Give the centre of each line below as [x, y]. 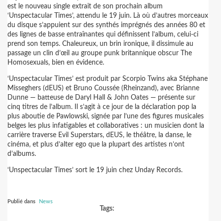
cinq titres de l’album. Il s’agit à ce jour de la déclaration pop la [102, 107]
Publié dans [21, 202]
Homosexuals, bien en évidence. [56, 63]
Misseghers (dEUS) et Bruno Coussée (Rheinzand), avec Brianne [103, 88]
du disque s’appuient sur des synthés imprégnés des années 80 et [106, 25]
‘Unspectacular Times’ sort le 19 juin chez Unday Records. [95, 170]
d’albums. [22, 154]
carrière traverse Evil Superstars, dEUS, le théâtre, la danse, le [99, 135]
